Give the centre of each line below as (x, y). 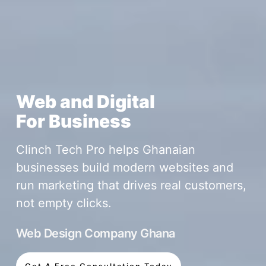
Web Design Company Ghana (95, 233)
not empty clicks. (64, 203)
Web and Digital (85, 101)
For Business (73, 121)
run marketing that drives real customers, (131, 185)
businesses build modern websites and (124, 167)
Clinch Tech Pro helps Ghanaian (105, 149)
